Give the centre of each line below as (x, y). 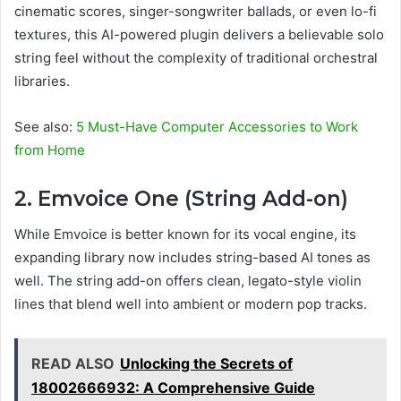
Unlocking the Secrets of (206, 364)
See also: (45, 126)
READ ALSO (73, 364)
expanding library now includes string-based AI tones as (192, 258)
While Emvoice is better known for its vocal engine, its (185, 235)
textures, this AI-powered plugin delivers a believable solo (199, 34)
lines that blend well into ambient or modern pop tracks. (191, 304)
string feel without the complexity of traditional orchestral (196, 57)
